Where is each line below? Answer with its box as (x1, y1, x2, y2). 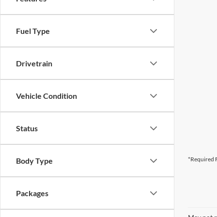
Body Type (16, 156, 53, 165)
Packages (16, 188, 48, 198)
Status (16, 124, 38, 133)
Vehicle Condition (16, 91, 77, 100)
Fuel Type (16, 26, 50, 35)
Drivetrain (16, 59, 52, 68)
